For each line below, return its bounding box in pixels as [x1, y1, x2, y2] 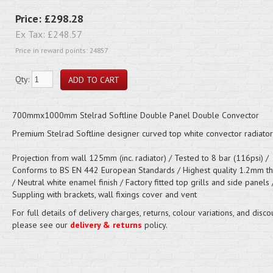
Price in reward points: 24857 [15, 46, 108, 55]
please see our [12, 219, 70, 230]
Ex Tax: [15, 28, 48, 40]
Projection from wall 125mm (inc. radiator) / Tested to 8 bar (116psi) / [12, 152, 269, 163]
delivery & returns [69, 219, 142, 230]
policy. [141, 219, 168, 230]
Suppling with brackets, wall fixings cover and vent [12, 189, 197, 200]
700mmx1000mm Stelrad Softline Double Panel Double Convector [12, 110, 259, 121]
